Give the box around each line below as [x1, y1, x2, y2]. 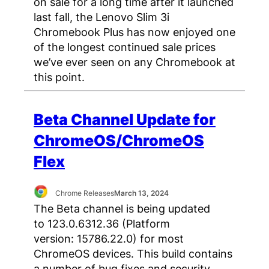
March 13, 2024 [114, 188, 169, 198]
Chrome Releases [55, 188, 115, 198]
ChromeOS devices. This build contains [34, 247, 232, 261]
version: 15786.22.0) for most [34, 232, 184, 246]
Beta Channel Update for [34, 110, 216, 128]
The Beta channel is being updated [34, 202, 210, 216]
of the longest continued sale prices [34, 40, 216, 53]
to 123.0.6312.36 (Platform [34, 217, 170, 231]
